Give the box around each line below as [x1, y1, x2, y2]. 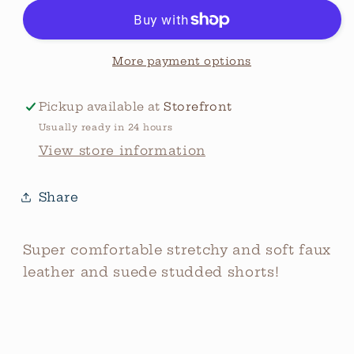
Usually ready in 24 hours [38, 121, 173, 133]
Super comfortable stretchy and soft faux [22, 241, 331, 258]
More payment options [112, 54, 251, 67]
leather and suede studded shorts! [22, 263, 284, 280]
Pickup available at [38, 100, 164, 115]
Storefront [164, 100, 232, 115]
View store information [38, 143, 206, 159]
